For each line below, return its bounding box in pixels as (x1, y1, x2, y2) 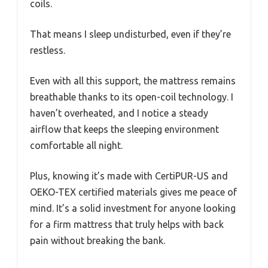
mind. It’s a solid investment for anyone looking (30, 203, 236, 214)
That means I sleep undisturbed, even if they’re (30, 29, 231, 40)
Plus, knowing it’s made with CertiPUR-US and (30, 170, 228, 182)
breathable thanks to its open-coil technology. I (30, 92, 233, 103)
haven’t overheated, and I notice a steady (30, 108, 208, 119)
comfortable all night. (30, 140, 123, 151)
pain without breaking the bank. (30, 235, 165, 246)
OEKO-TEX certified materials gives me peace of (30, 187, 237, 198)
